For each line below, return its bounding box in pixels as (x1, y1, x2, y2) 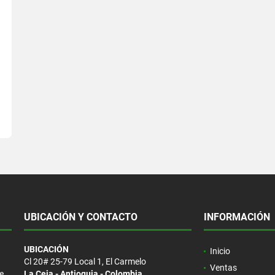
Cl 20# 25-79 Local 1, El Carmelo (23, 256, 146, 266)
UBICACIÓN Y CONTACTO (23, 211, 137, 223)
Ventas (209, 262, 237, 273)
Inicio (209, 246, 230, 256)
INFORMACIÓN (203, 211, 270, 223)
